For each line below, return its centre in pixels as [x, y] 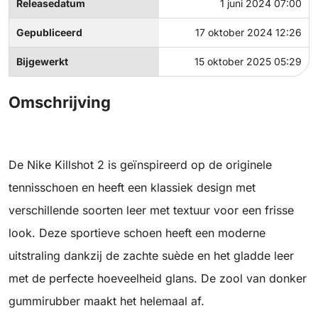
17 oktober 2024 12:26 [248, 33]
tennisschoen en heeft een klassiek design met [132, 188]
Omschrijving [60, 103]
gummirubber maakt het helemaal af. [106, 301]
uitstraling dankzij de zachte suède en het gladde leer [151, 256]
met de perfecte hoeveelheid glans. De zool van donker [158, 279]
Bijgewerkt [42, 62]
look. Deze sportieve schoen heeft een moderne [137, 233]
